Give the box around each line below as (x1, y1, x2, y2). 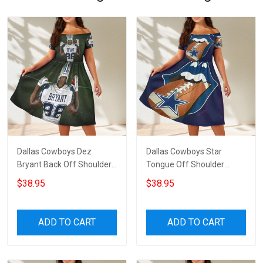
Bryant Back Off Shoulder (17, 159, 112, 169)
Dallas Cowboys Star (146, 146, 222, 156)
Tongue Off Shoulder (146, 159, 224, 169)
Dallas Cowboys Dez (17, 146, 92, 156)
